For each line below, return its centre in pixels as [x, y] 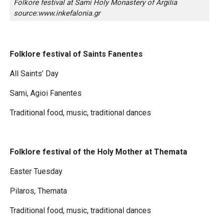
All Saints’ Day [34, 74]
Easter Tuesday [36, 172]
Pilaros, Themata [38, 191]
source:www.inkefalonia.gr [57, 13]
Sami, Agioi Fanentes [46, 93]
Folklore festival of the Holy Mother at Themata [99, 152]
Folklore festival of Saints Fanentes [76, 54]
